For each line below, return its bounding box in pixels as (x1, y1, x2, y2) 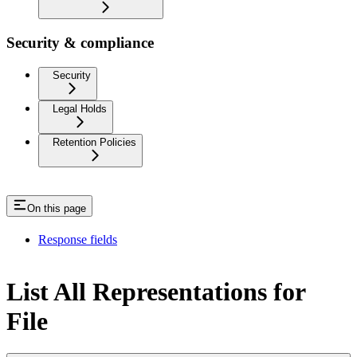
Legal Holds (53, 102, 107, 115)
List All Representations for (6, 277, 305, 306)
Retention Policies (53, 135, 136, 148)
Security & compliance (6, 33, 154, 51)
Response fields (38, 233, 117, 247)
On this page (27, 202, 86, 215)
